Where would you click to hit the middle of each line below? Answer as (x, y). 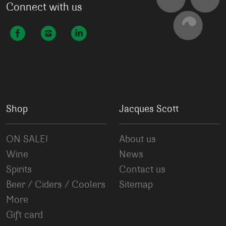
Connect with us (44, 8)
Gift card (24, 215)
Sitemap (136, 185)
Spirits (19, 170)
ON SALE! (27, 140)
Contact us (142, 170)
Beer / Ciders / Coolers (56, 185)
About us (137, 140)
